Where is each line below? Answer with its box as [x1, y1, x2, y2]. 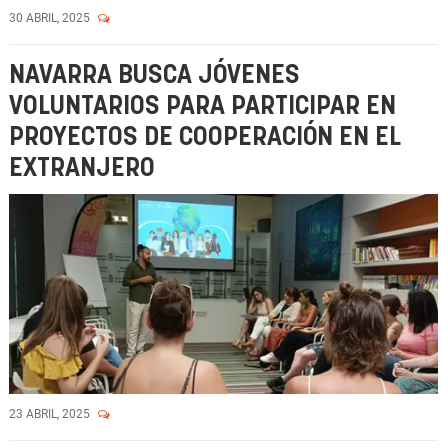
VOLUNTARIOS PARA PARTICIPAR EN [9, 94, 396, 119]
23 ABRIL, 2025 [9, 407, 93, 421]
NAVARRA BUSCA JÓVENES [9, 63, 300, 88]
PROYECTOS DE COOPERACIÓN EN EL [9, 125, 401, 150]
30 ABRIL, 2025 [9, 11, 93, 25]
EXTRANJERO [9, 156, 155, 181]
